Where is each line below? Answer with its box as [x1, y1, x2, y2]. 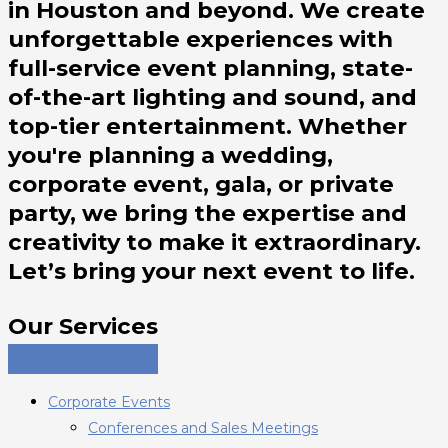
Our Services [8, 311, 158, 340]
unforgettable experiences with [8, 24, 393, 53]
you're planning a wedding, [8, 140, 333, 169]
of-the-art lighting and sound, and [8, 82, 417, 111]
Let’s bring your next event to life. [8, 256, 415, 285]
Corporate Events [48, 392, 170, 411]
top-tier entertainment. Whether [8, 111, 407, 140]
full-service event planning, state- [8, 53, 413, 82]
